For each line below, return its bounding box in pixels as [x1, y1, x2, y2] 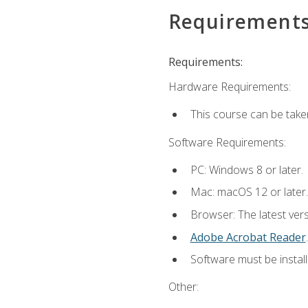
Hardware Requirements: [168, 79, 291, 95]
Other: [168, 279, 199, 295]
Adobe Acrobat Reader [190, 229, 306, 245]
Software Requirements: [168, 134, 286, 150]
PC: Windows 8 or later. [190, 162, 303, 177]
